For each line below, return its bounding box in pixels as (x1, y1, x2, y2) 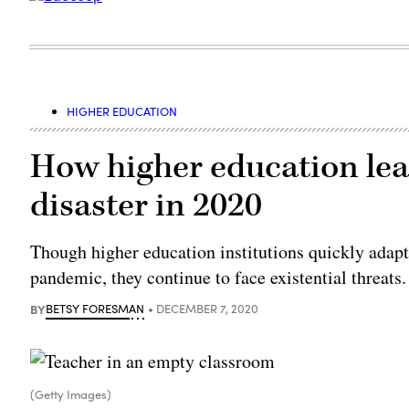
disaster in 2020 (30, 183, 263, 227)
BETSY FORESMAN (46, 299, 145, 317)
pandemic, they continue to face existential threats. (30, 264, 407, 289)
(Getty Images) (30, 385, 112, 403)
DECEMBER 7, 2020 (156, 299, 259, 317)
